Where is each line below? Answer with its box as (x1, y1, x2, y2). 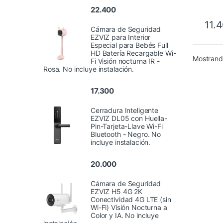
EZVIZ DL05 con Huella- (91, 114, 167, 123)
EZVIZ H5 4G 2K (91, 187, 143, 196)
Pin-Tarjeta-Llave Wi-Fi (91, 122, 163, 131)
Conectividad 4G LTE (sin (91, 195, 171, 204)
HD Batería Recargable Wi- (91, 48, 176, 57)
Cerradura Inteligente (91, 106, 159, 115)
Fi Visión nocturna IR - (91, 56, 160, 65)
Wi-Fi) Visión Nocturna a (91, 203, 167, 212)
